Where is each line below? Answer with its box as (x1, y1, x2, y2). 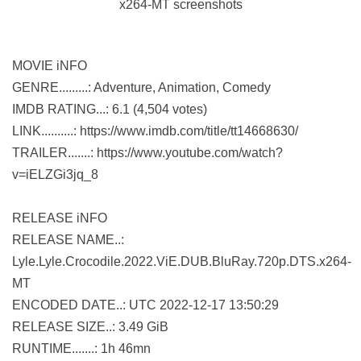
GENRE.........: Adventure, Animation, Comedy (12, 81, 271, 95)
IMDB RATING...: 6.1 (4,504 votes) (12, 102, 207, 117)
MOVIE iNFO (12, 59, 87, 73)
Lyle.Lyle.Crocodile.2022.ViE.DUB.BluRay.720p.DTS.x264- (12, 255, 351, 269)
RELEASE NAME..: (12, 233, 124, 247)
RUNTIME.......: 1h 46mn (12, 342, 151, 356)
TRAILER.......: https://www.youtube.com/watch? (12, 146, 283, 160)
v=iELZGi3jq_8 (12, 168, 98, 182)
